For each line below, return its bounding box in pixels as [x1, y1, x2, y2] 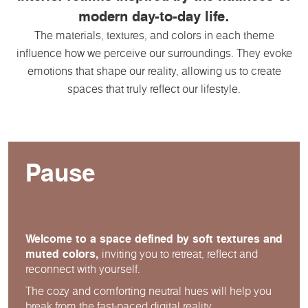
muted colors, [25, 245, 99, 263]
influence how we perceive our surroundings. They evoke [16, 45, 292, 61]
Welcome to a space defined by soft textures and [25, 230, 283, 247]
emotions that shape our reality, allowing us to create [27, 63, 281, 79]
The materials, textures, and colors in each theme [34, 27, 274, 43]
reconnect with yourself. [25, 261, 140, 277]
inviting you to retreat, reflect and [99, 246, 258, 262]
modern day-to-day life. [78, 5, 230, 27]
